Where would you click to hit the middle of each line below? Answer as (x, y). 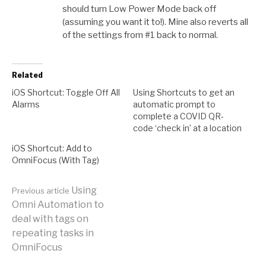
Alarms (26, 104)
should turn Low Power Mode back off (139, 9)
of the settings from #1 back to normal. (140, 35)
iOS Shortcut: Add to (52, 148)
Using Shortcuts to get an (184, 92)
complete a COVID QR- (178, 116)
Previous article (41, 191)
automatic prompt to (174, 104)
